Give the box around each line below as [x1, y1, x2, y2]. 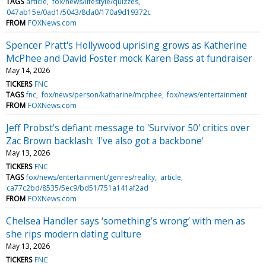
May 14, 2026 [6, 65, 50, 75]
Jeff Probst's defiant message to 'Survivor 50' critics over [6, 121, 250, 134]
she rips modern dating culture [6, 227, 141, 240]
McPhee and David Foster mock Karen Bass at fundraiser [6, 51, 252, 65]
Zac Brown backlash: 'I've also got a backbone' [6, 134, 204, 147]
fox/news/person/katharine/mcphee [41, 89, 162, 100]
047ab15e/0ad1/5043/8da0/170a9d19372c [7, 7, 151, 17]
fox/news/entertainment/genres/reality [26, 172, 156, 182]
